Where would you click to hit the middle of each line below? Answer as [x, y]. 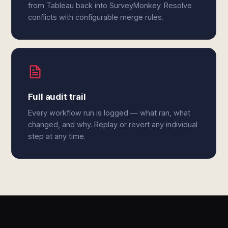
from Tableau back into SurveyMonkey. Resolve [110, 5]
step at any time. [57, 136]
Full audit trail [57, 97]
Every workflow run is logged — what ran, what [109, 113]
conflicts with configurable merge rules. [96, 17]
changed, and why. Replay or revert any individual [113, 124]
